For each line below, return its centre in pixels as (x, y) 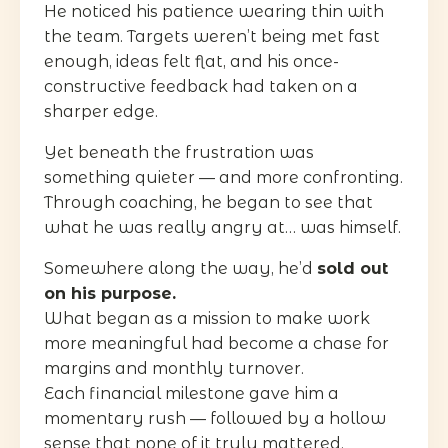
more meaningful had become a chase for (216, 343)
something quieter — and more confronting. (223, 177)
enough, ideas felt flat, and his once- (191, 61)
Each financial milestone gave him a (191, 393)
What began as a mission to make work (207, 318)
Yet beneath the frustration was (179, 152)
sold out (352, 268)
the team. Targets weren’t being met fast (212, 36)
